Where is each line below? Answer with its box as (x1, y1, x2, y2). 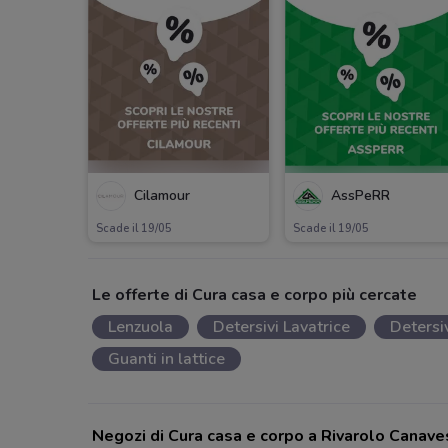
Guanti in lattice (108, 348, 225, 370)
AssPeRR (331, 186, 391, 206)
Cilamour (134, 186, 190, 206)
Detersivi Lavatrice (213, 316, 350, 338)
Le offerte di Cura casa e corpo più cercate (92, 284, 417, 306)
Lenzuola (108, 316, 173, 338)
